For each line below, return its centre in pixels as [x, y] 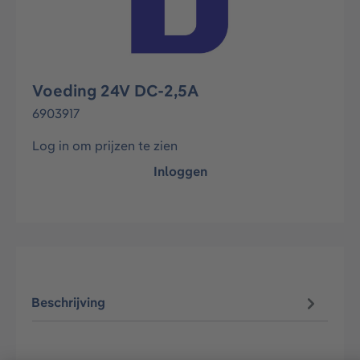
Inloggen [180, 171]
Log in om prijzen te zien [105, 145]
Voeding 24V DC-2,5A [115, 90]
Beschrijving [69, 303]
